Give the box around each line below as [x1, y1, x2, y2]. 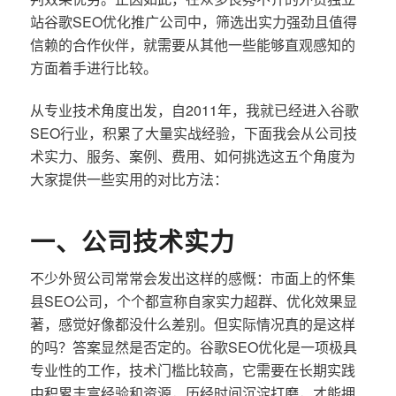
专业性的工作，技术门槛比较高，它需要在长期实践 [29, 359, 355, 380]
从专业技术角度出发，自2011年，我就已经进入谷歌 [29, 99, 359, 120]
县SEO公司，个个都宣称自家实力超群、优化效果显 [29, 290, 357, 311]
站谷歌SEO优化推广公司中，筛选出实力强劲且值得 [29, 11, 357, 32]
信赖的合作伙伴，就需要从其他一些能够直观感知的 [29, 34, 355, 55]
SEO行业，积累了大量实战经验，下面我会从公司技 [29, 122, 357, 143]
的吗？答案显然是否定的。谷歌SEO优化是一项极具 [29, 336, 357, 357]
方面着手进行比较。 [29, 57, 157, 78]
